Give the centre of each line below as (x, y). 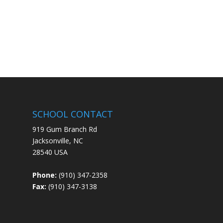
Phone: (45, 175)
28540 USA (50, 152)
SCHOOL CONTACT (72, 114)
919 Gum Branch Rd (64, 129)
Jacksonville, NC (57, 140)
